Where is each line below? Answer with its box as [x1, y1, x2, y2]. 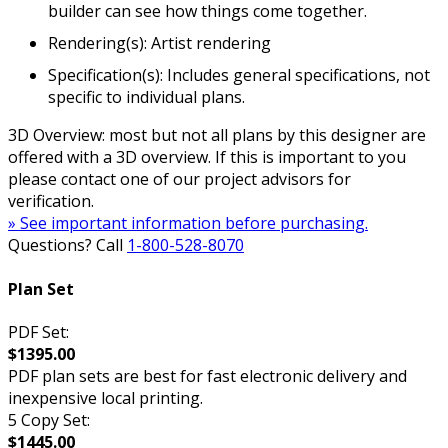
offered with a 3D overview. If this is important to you [8, 146, 406, 169]
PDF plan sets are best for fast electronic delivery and [8, 364, 407, 387]
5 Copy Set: [8, 408, 90, 431]
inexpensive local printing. [8, 386, 203, 409]
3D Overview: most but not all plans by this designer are [8, 124, 426, 147]
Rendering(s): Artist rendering [48, 32, 271, 55]
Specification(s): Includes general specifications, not [48, 64, 430, 87]
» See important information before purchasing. [8, 212, 368, 235]
